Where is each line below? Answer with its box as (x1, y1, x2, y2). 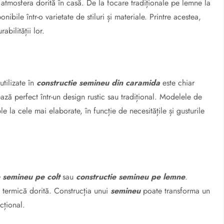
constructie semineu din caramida (36, 77, 160, 88)
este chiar (160, 77, 195, 88)
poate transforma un (140, 185, 210, 196)
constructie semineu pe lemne (76, 171, 185, 182)
